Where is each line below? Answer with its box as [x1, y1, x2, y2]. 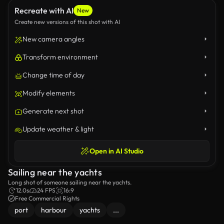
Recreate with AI [14, 5, 73, 15]
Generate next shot [22, 106, 84, 115]
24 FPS [37, 186, 55, 194]
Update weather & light [22, 124, 94, 133]
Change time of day [22, 70, 84, 79]
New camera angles [22, 34, 84, 43]
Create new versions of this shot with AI [14, 18, 120, 25]
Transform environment [22, 52, 98, 61]
